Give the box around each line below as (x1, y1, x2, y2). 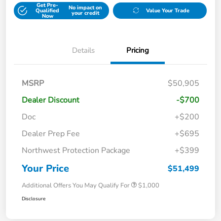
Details (72, 45, 95, 55)
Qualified (36, 6, 60, 14)
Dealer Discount (22, 94, 79, 106)
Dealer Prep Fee (22, 128, 80, 139)
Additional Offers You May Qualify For (22, 181, 130, 190)
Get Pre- (37, 1, 59, 9)
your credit (71, 9, 99, 17)
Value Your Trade (146, 6, 190, 14)
